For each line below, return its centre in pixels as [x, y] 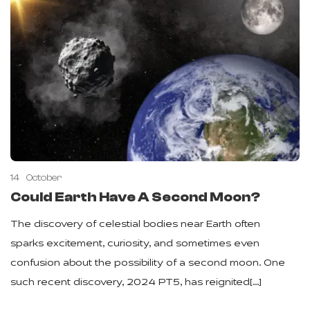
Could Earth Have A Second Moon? [135, 197]
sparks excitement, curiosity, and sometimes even [135, 244]
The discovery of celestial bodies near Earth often [135, 225]
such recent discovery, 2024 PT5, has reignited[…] [136, 283]
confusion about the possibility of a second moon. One [148, 264]
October [44, 178]
